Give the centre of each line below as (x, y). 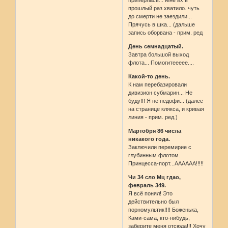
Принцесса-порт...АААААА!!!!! (166, 164)
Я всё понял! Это (151, 194)
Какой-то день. (149, 77)
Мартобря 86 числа (155, 131)
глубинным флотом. (154, 155)
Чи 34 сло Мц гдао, (155, 177)
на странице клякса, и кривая (166, 109)
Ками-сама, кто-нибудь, (159, 218)
